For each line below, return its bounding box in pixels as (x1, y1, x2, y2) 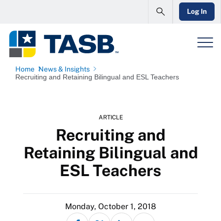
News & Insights (38, 65, 90, 73)
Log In (187, 7, 207, 15)
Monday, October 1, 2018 (65, 202, 156, 211)
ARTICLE (98, 114, 123, 121)
